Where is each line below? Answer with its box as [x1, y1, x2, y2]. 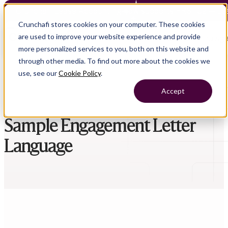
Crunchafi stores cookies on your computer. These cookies [18, 20, 205, 28]
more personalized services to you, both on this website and [18, 44, 209, 53]
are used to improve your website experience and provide [18, 32, 201, 41]
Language [4, 136, 72, 157]
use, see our [18, 69, 59, 77]
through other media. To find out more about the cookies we [18, 56, 210, 65]
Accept [161, 87, 185, 96]
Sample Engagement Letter [4, 116, 196, 136]
